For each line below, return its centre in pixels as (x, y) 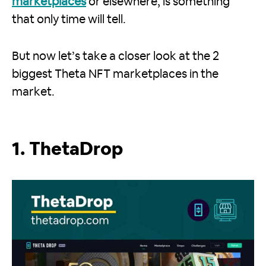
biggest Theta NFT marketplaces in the (115, 75)
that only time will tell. (69, 20)
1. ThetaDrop (67, 150)
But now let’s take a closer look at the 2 (115, 57)
